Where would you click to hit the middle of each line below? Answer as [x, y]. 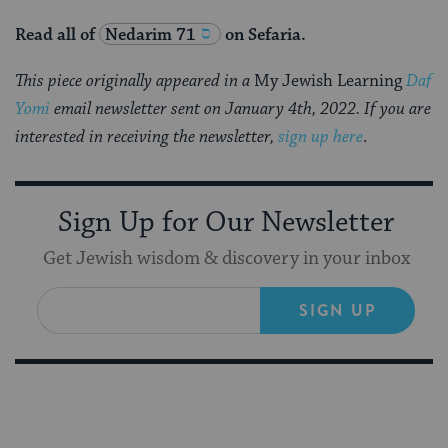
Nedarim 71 [150, 34]
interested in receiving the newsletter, [146, 136]
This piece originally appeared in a [134, 80]
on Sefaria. [263, 34]
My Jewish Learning [330, 80]
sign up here [320, 136]
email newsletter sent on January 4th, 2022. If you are [240, 108]
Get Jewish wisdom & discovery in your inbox [226, 258]
